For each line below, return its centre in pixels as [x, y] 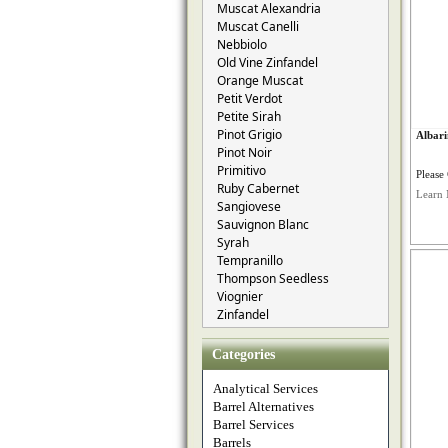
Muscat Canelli [258, 26]
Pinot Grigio [249, 134]
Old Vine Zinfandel [267, 62]
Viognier [240, 296]
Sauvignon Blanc [263, 224]
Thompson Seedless [273, 278]
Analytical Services [265, 388]
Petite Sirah [249, 116]
